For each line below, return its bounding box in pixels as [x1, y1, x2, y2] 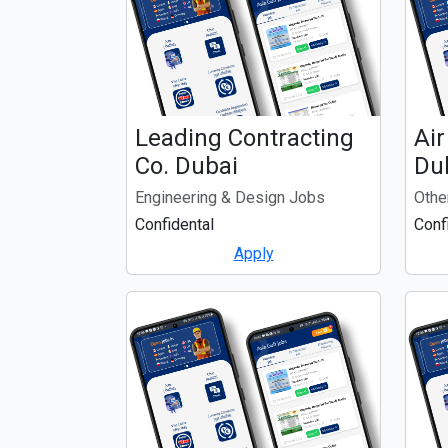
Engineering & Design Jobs [135, 187, 325, 207]
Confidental [135, 214, 214, 234]
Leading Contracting [135, 123, 354, 152]
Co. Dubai [135, 151, 238, 180]
